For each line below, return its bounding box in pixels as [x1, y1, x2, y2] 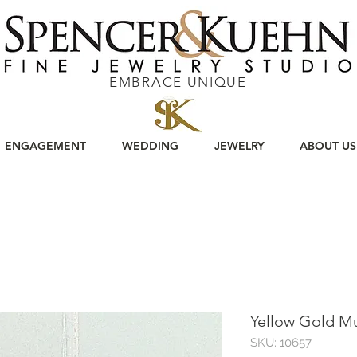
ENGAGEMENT [4, 139, 86, 153]
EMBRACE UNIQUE [109, 74, 247, 90]
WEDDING [121, 139, 178, 153]
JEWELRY [214, 139, 265, 153]
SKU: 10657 [250, 335, 312, 350]
